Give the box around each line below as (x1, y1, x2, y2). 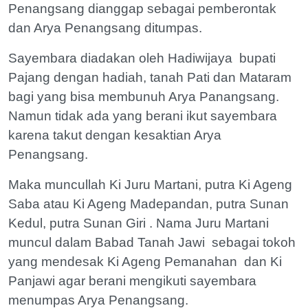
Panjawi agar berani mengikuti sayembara (8, 273, 256, 288)
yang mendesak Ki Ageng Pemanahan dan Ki (8, 254, 282, 269)
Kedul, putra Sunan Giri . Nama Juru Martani (8, 215, 269, 230)
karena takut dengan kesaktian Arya (8, 127, 221, 142)
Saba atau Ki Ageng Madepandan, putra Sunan (8, 196, 289, 211)
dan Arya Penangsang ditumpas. (8, 20, 202, 35)
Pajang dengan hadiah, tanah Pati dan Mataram (8, 69, 291, 85)
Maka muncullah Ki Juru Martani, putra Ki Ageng (8, 177, 292, 192)
